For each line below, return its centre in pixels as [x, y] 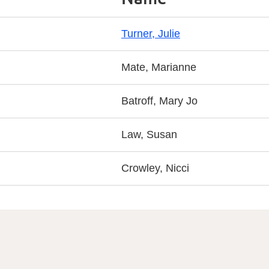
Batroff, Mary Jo [159, 101]
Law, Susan [149, 134]
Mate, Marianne [159, 67]
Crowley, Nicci [155, 168]
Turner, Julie [151, 34]
